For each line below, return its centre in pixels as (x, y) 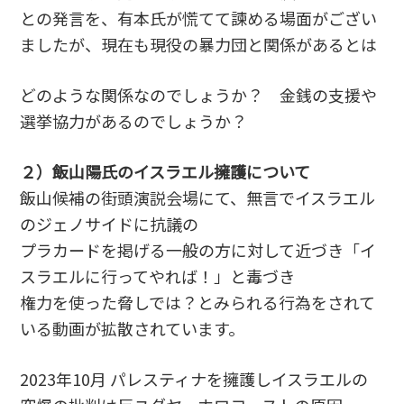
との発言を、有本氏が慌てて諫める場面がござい (199, 18)
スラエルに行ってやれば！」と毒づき (158, 275)
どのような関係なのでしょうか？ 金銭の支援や (199, 94)
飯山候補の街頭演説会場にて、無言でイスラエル (198, 197)
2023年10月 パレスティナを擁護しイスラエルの (194, 378)
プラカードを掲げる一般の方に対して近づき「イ (198, 249)
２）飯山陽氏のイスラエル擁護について (165, 171)
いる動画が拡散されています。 (133, 328)
